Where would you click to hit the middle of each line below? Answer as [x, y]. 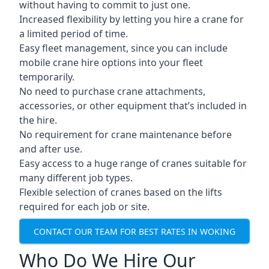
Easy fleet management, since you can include [123, 48]
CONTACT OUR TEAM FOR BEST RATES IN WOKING [134, 231]
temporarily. [47, 77]
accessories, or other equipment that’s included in [133, 106]
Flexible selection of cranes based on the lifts [121, 192]
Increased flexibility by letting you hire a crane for [131, 19]
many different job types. [76, 178]
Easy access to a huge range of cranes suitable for [133, 163]
